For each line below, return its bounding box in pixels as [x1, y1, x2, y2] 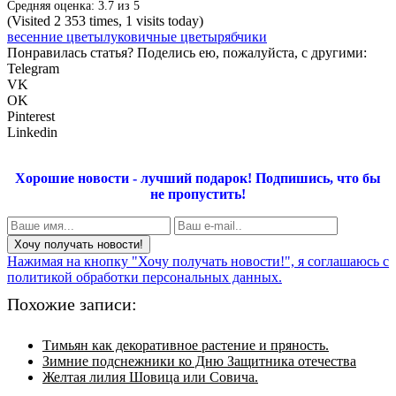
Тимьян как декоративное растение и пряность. [42, 337, 329, 353]
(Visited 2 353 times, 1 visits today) [7, 12, 203, 28]
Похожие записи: [7, 293, 137, 314]
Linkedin [7, 124, 57, 140]
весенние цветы [7, 28, 103, 44]
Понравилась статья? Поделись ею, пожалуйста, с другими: [7, 44, 367, 60]
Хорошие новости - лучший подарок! [15, 170, 252, 186]
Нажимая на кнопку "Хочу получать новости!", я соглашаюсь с [7, 253, 389, 269]
